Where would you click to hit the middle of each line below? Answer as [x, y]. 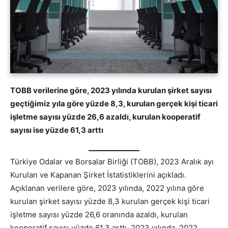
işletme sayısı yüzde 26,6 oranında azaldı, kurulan [99, 214]
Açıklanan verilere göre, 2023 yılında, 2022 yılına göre [107, 188]
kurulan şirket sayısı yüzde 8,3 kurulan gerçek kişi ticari [110, 201]
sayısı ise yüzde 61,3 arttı [57, 130]
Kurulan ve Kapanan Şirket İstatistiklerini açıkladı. [98, 175]
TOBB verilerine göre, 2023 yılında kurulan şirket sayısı [111, 91]
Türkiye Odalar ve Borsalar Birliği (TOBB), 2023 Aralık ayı [112, 161]
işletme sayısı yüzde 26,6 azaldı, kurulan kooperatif [105, 117]
